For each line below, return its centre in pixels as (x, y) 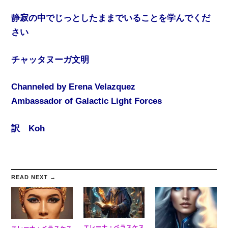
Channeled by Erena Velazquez (74, 87)
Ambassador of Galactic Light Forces (87, 101)
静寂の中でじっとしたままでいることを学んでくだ (111, 18)
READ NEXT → (34, 177)
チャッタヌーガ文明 (50, 60)
